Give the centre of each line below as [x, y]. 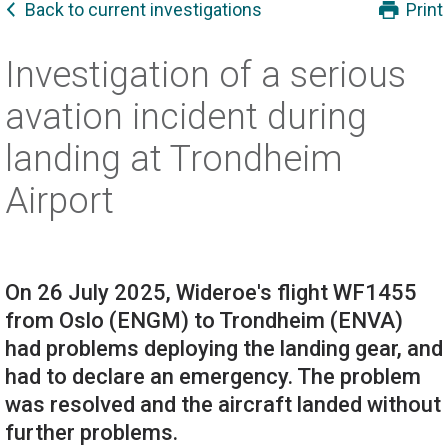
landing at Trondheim [174, 159]
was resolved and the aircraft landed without [223, 405]
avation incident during [186, 117]
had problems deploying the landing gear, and [224, 349]
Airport [59, 201]
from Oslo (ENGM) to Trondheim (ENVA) [204, 321]
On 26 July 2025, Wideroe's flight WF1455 [211, 293]
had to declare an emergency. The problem [213, 377]
